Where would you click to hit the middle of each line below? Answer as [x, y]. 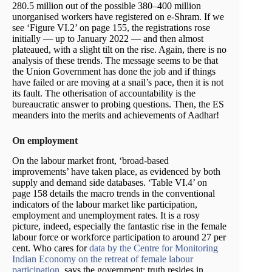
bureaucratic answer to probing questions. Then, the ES [118, 104]
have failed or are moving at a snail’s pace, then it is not [118, 83]
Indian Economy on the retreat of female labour [103, 259]
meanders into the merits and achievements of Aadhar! [116, 115]
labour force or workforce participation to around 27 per [119, 237]
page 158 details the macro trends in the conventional [114, 194]
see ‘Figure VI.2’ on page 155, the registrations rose [111, 28]
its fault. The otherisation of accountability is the [104, 93]
